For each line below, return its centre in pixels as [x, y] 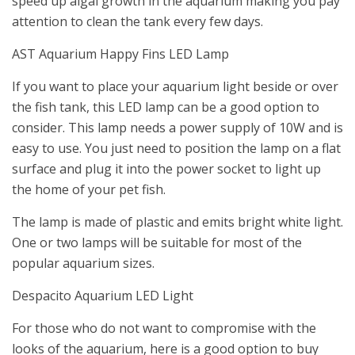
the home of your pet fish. [89, 190]
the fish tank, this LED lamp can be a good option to [166, 107]
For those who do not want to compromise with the [164, 328]
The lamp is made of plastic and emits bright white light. [177, 222]
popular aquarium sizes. [83, 263]
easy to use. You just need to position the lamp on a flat [176, 149]
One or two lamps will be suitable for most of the [157, 243]
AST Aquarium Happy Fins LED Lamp [120, 54]
